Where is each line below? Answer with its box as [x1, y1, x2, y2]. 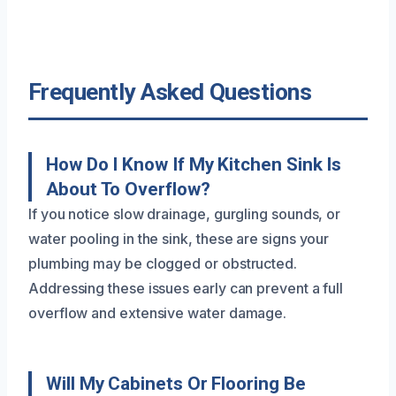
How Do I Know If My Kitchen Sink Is [46, 153, 342, 175]
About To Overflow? [46, 178, 210, 200]
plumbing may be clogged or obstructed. [28, 254, 297, 272]
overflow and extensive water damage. [28, 303, 287, 322]
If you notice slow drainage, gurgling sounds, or [28, 204, 341, 223]
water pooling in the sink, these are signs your [28, 229, 330, 247]
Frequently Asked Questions [28, 78, 312, 105]
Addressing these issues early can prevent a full [28, 278, 344, 297]
